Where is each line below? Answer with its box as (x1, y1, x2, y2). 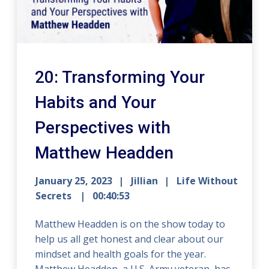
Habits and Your (35, 92, 157, 112)
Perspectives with (35, 117, 171, 138)
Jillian (131, 174, 159, 187)
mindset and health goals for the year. (35, 247, 207, 261)
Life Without (177, 174, 238, 187)
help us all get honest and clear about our (35, 232, 224, 246)
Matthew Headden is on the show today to (35, 217, 226, 231)
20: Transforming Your (35, 67, 205, 87)
